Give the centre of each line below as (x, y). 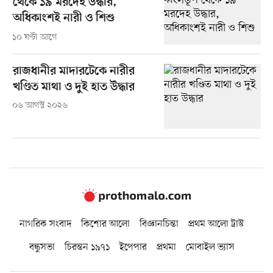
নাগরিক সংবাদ (45, 224)
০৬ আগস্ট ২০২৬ (40, 106)
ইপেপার (133, 247)
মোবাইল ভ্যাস (210, 247)
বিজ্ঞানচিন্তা (159, 224)
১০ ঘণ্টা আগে (34, 38)
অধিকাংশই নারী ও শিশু (63, 19)
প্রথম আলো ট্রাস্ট (216, 224)
